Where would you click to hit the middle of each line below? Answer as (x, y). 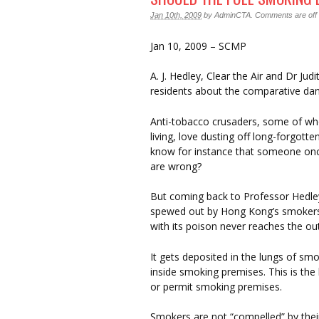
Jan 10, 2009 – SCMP (198, 46)
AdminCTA (232, 15)
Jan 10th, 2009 (176, 15)
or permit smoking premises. (216, 286)
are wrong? (176, 166)
